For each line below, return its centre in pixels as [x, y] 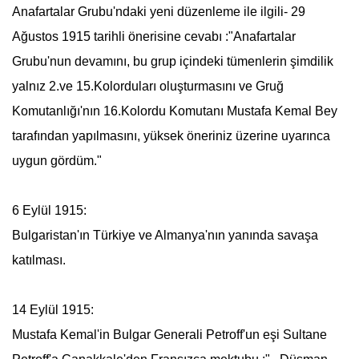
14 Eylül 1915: [52, 310]
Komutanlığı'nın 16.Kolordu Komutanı [119, 111]
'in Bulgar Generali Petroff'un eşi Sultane [212, 335]
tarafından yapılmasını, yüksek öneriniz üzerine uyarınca [171, 136]
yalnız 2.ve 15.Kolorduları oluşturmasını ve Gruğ [147, 86]
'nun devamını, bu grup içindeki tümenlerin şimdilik [190, 61]
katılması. [38, 260]
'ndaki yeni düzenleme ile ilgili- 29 [209, 12]
